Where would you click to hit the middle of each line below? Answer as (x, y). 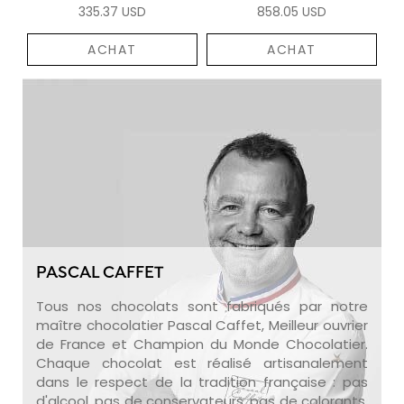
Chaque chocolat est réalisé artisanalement (202, 363)
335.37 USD (112, 11)
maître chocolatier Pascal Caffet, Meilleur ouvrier (202, 325)
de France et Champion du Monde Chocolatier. (202, 344)
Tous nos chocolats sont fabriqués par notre (202, 306)
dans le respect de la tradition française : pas (202, 381)
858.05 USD (292, 11)
